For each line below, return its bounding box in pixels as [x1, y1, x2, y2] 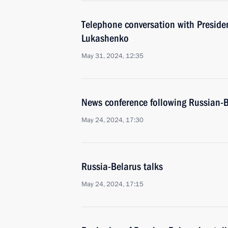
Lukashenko [81, 32, 129, 44]
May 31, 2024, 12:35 [81, 51, 144, 61]
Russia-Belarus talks [81, 160, 163, 173]
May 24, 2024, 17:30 [81, 116, 144, 125]
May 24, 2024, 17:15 [81, 180, 144, 189]
